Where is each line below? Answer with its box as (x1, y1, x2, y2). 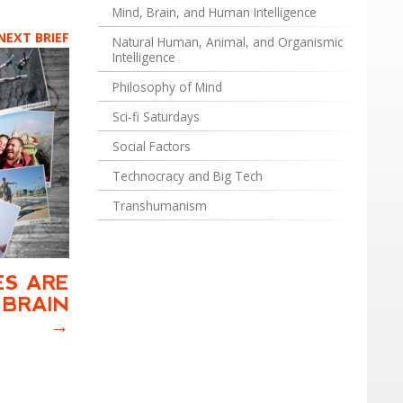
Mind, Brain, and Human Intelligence (112, 4, 318, 22)
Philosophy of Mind (112, 78, 223, 96)
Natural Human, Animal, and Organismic (112, 33, 344, 51)
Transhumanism (112, 197, 208, 215)
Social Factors (112, 138, 192, 156)
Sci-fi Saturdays (112, 108, 201, 126)
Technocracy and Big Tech (112, 167, 264, 185)
